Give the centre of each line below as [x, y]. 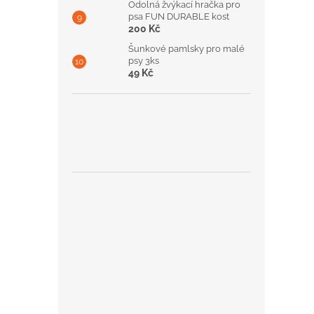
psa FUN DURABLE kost [179, 16]
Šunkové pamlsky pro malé [186, 49]
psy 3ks [144, 61]
